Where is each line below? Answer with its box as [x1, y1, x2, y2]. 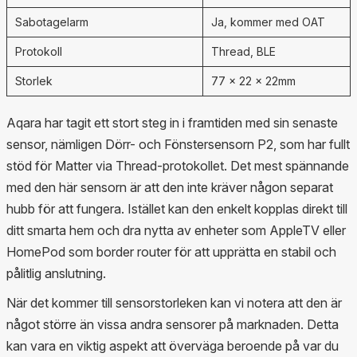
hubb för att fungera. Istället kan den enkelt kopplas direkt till [6, 201, 347, 218]
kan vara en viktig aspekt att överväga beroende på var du [6, 338, 339, 355]
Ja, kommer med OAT [211, 15, 326, 29]
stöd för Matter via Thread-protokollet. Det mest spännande [6, 158, 349, 175]
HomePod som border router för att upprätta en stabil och [6, 244, 336, 261]
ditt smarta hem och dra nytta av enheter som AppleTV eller [6, 222, 346, 239]
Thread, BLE [211, 45, 277, 59]
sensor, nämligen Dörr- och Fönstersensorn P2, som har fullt [6, 136, 350, 153]
